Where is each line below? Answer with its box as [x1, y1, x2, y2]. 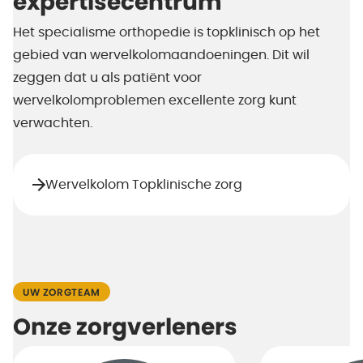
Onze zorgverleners [13, 317, 237, 340]
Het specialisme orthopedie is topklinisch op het [13, 25, 320, 39]
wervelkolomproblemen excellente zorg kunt [13, 93, 297, 107]
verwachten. [13, 116, 92, 130]
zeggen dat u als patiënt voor [13, 70, 202, 84]
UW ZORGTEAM [23, 287, 100, 297]
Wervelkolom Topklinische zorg [45, 177, 242, 191]
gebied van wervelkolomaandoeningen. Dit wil [13, 48, 310, 62]
